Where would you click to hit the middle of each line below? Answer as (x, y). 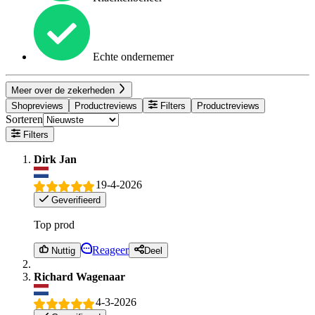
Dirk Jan (55, 160)
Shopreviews (37, 105)
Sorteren (24, 119)
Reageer (111, 250)
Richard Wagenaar (79, 277)
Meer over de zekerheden (64, 90)
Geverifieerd (75, 200)
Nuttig (62, 251)
